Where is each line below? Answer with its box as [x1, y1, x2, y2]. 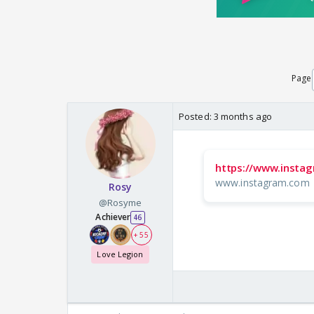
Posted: [179, 110, 214, 123]
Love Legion [97, 249, 144, 260]
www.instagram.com [215, 176, 310, 190]
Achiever [95, 211, 131, 224]
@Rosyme [98, 196, 142, 210]
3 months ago [213, 110, 273, 123]
